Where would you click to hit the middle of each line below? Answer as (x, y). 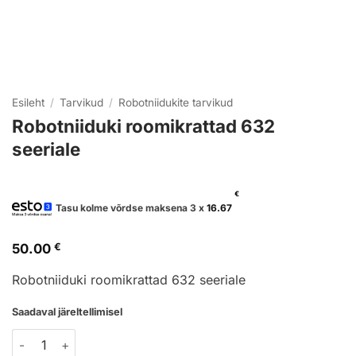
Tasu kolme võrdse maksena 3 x (131, 208)
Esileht (28, 103)
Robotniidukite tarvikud (176, 103)
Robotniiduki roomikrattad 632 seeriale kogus (137, 338)
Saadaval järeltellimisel (67, 312)
